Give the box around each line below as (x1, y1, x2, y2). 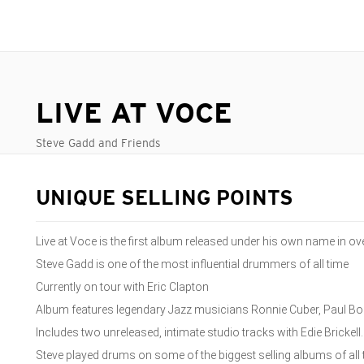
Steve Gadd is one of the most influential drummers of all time (36, 258, 349, 271)
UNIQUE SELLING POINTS (36, 190, 293, 209)
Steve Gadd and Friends (36, 136, 161, 149)
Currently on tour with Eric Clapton (36, 280, 209, 293)
